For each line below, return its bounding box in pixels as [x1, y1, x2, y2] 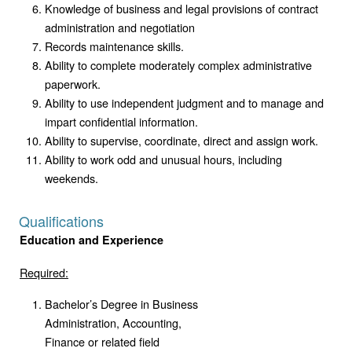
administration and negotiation [45, 18, 195, 35]
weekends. [45, 169, 98, 186]
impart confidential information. [45, 112, 198, 130]
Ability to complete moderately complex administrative [45, 56, 312, 73]
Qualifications [19, 210, 104, 231]
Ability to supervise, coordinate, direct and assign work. [45, 131, 318, 148]
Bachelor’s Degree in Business [45, 295, 198, 312]
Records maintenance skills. [45, 37, 184, 54]
